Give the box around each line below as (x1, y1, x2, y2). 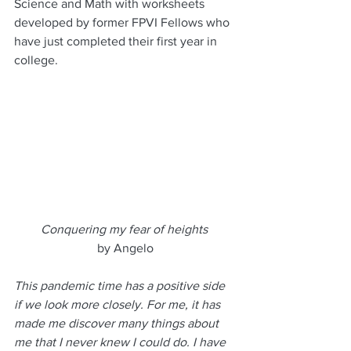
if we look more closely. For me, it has (14, 297, 223, 311)
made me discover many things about (14, 316, 222, 330)
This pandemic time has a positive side (14, 278, 228, 292)
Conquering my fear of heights (40, 222, 208, 236)
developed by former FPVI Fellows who (14, 16, 233, 29)
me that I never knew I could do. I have (14, 335, 229, 349)
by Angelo (97, 241, 154, 255)
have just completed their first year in (14, 34, 220, 48)
